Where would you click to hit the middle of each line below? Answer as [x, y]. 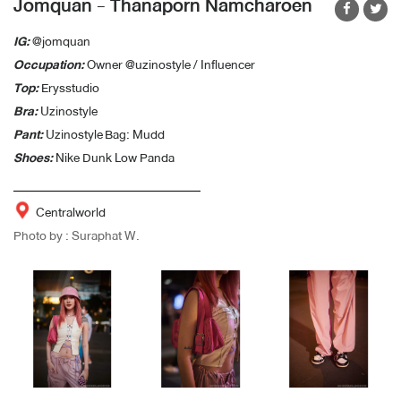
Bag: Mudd [135, 134]
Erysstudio [69, 87]
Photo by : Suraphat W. [77, 235]
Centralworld [71, 212]
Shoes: [33, 157]
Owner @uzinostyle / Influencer [170, 64]
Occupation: [49, 64]
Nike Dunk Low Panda [114, 157]
